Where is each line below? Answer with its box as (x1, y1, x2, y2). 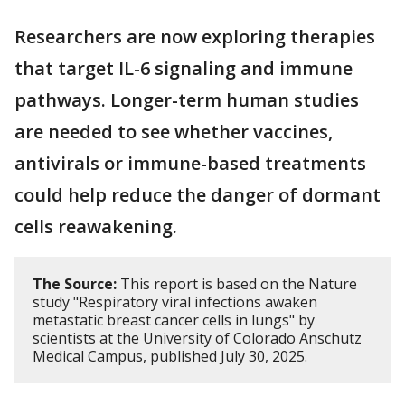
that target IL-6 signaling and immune (14, 55, 353, 80)
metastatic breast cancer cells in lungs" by (33, 309, 315, 330)
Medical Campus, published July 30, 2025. (33, 345, 307, 366)
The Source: (33, 273, 117, 294)
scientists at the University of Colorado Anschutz (33, 327, 362, 348)
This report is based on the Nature (117, 273, 357, 294)
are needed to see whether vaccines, (14, 118, 333, 144)
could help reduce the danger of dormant (14, 182, 381, 207)
